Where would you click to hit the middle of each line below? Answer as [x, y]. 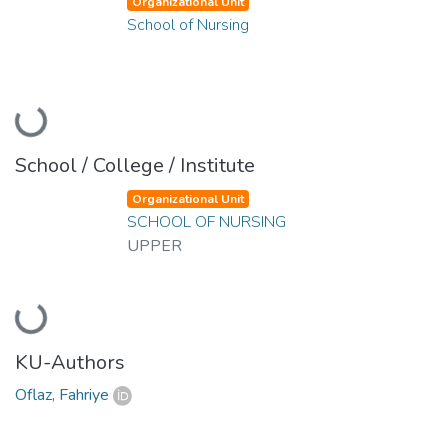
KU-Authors [70, 362]
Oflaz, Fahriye [62, 394]
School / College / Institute [135, 165]
